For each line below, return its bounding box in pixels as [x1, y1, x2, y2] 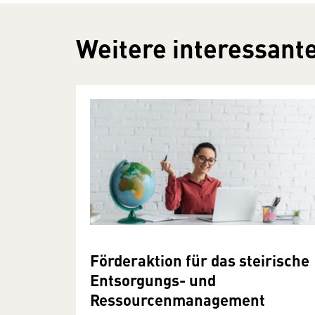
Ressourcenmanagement [90, 288, 265, 311]
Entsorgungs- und [90, 269, 216, 291]
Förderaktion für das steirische [90, 249, 309, 271]
